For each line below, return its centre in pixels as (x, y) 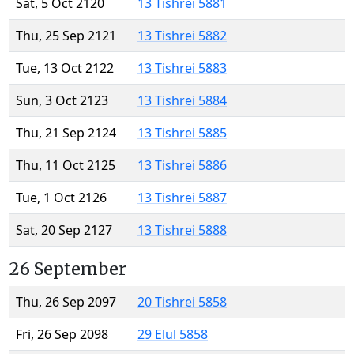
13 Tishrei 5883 (182, 68)
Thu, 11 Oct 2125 (66, 166)
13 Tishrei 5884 (182, 101)
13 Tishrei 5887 (182, 198)
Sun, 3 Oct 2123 (62, 101)
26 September (68, 269)
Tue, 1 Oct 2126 (61, 198)
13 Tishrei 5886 (182, 166)
